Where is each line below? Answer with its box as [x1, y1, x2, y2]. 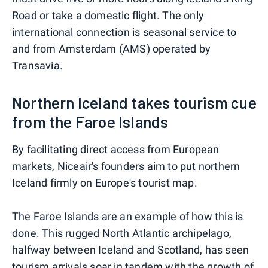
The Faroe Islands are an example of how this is [12, 209, 243, 223]
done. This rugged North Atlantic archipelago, [12, 226, 232, 239]
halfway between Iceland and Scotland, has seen [12, 243, 249, 256]
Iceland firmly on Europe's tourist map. [12, 176, 197, 189]
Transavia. [12, 59, 63, 72]
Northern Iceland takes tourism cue [12, 93, 257, 112]
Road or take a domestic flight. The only [12, 8, 205, 22]
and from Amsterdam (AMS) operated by [12, 42, 211, 55]
